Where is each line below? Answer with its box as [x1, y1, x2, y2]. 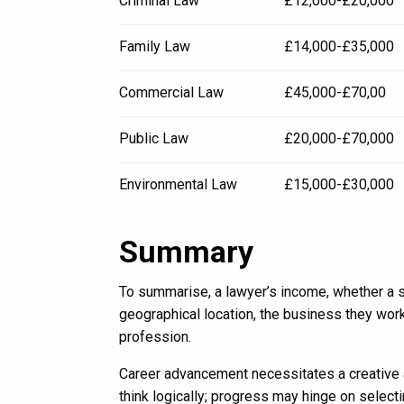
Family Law [119, 38, 190, 55]
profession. [119, 328, 191, 345]
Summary [119, 234, 253, 270]
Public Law [119, 130, 188, 147]
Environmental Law [119, 176, 237, 193]
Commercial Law [119, 84, 224, 101]
